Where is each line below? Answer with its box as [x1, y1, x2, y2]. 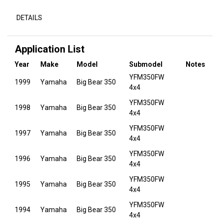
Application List [15, 43, 84, 55]
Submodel [129, 60, 163, 69]
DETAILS [16, 13, 43, 22]
